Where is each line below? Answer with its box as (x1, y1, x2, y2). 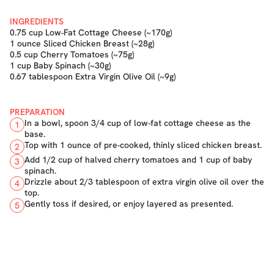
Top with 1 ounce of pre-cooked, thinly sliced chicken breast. (24, 139, 262, 150)
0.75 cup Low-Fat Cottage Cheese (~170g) (10, 27, 172, 38)
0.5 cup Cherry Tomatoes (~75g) (10, 49, 134, 60)
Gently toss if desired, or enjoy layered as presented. (24, 198, 233, 209)
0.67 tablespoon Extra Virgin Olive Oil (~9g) (10, 71, 176, 82)
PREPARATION (10, 106, 65, 117)
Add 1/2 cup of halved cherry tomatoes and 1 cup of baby (24, 154, 252, 165)
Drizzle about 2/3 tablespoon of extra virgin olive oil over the (24, 176, 264, 187)
